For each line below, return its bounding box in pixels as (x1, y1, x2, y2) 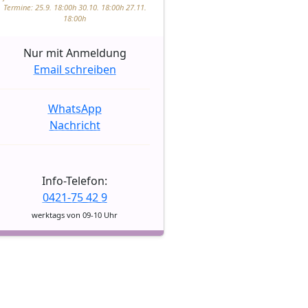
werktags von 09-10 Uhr (32, 209, 118, 220)
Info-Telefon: (42, 173, 107, 188)
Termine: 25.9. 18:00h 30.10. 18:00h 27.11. (3, 1, 146, 12)
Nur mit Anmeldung (23, 45, 126, 60)
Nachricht (49, 117, 100, 133)
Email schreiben (33, 61, 116, 77)
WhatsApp (47, 100, 102, 116)
